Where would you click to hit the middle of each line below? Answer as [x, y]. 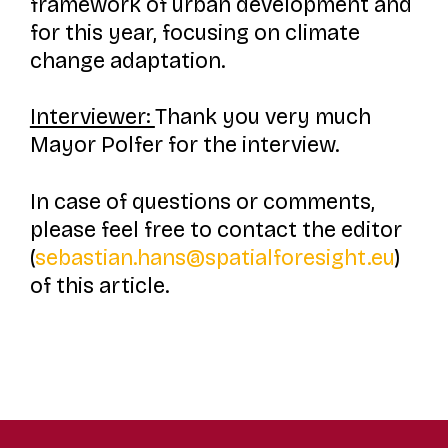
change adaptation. [127, 60]
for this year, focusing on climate [194, 32]
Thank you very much [262, 117]
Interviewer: [92, 117]
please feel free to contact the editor [215, 230]
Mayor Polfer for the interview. [184, 145]
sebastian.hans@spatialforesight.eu [214, 258]
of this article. [99, 286]
